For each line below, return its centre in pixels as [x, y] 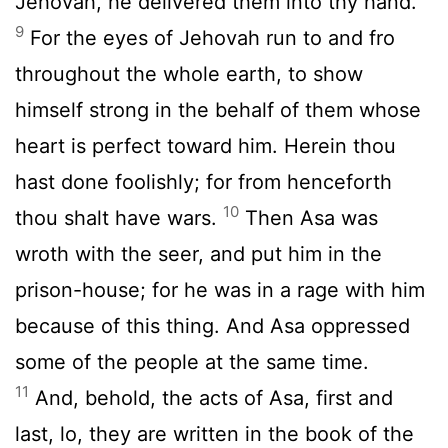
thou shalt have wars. [119, 217]
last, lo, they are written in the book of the [214, 433]
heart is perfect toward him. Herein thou [205, 145]
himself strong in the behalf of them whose [218, 109]
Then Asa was [308, 217]
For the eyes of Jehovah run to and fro [209, 37]
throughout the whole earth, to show [189, 73]
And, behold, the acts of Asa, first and [211, 397]
